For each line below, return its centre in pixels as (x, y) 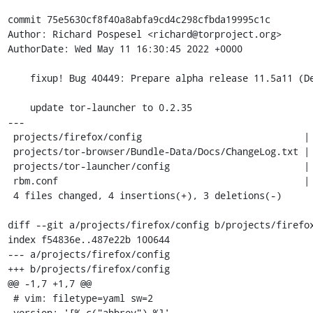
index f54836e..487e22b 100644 (88, 239)
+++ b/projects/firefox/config (88, 268)
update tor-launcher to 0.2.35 (19, 107)
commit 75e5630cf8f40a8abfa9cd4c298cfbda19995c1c (139, 19)
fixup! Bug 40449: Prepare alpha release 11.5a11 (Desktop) (19, 78)
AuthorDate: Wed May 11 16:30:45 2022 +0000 (125, 48)
